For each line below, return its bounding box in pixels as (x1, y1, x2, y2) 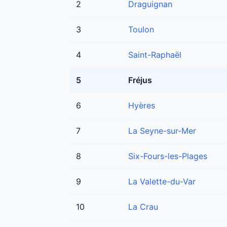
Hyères (128, 100, 155, 111)
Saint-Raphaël (128, 50, 181, 60)
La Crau (128, 202, 158, 212)
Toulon (128, 24, 154, 35)
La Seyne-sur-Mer (128, 126, 196, 136)
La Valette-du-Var (128, 176, 196, 187)
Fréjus (128, 75, 152, 86)
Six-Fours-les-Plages (128, 151, 207, 162)
